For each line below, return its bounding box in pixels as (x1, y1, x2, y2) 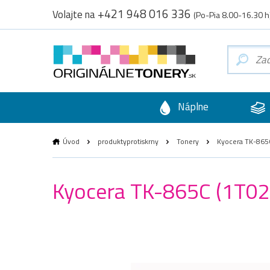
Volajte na (52, 7, 98, 22)
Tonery (177, 135, 199, 147)
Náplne (175, 99, 209, 115)
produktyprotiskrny (98, 135, 159, 147)
